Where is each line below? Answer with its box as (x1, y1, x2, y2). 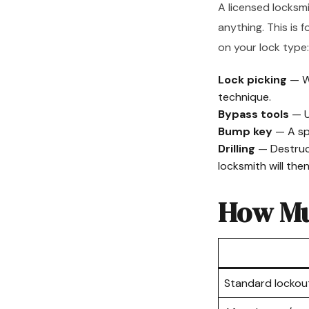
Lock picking (218, 72, 287, 87)
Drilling (218, 141, 255, 156)
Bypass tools (218, 107, 289, 121)
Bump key (218, 124, 272, 139)
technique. (218, 90, 271, 104)
